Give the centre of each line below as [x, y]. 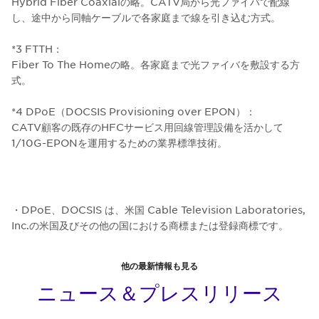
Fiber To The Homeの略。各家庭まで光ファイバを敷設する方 [156, 64]
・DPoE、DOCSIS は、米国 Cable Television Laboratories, [158, 209]
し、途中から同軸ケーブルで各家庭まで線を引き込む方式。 [146, 17]
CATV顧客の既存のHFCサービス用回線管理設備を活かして [147, 126]
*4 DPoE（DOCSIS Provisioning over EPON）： [134, 111]
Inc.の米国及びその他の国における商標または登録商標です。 [150, 225]
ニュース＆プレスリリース [159, 292]
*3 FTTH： [37, 48]
